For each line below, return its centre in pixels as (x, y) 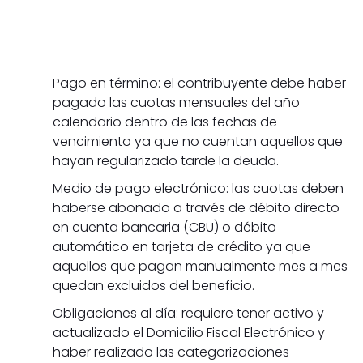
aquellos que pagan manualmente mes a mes (200, 267)
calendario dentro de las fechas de (165, 122)
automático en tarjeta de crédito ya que (181, 247)
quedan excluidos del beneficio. (154, 286)
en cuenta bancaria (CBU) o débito (164, 228)
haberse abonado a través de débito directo (196, 208)
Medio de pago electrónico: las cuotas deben (198, 189)
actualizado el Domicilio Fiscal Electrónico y (189, 333)
